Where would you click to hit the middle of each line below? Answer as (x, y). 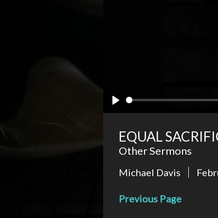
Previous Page (150, 199)
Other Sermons (155, 150)
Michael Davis (150, 173)
